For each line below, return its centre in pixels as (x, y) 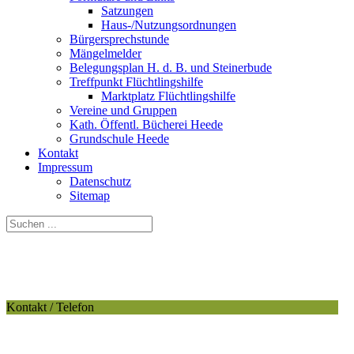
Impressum (65, 168)
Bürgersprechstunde (119, 40)
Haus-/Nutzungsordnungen (169, 25)
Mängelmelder (105, 54)
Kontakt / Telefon (50, 307)
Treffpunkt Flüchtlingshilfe (136, 82)
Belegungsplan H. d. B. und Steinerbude (171, 68)
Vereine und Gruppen (123, 111)
